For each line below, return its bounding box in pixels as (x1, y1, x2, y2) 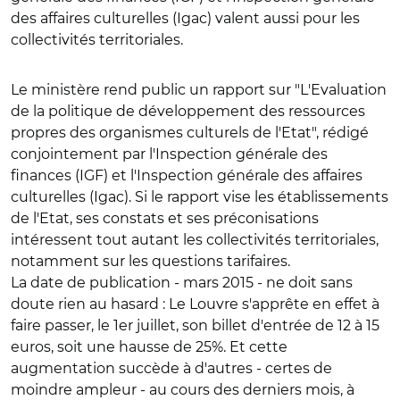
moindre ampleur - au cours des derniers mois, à (11, 381, 354, 398)
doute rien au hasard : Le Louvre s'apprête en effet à (11, 296, 379, 312)
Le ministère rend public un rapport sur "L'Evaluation (11, 81, 387, 98)
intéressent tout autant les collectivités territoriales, (11, 231, 379, 248)
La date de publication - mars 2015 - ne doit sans (11, 274, 353, 291)
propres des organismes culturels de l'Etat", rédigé (11, 124, 369, 141)
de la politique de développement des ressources (11, 103, 365, 120)
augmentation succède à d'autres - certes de (11, 360, 332, 377)
